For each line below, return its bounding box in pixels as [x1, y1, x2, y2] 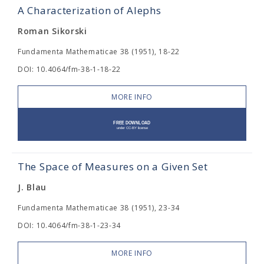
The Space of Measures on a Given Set [18, 160, 208, 173]
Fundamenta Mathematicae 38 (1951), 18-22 [18, 47, 180, 57]
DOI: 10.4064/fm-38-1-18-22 [18, 64, 121, 74]
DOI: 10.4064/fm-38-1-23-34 [18, 220, 121, 230]
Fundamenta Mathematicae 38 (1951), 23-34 [18, 203, 180, 213]
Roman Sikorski [18, 25, 87, 37]
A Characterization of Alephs [18, 4, 161, 17]
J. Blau [18, 181, 47, 193]
